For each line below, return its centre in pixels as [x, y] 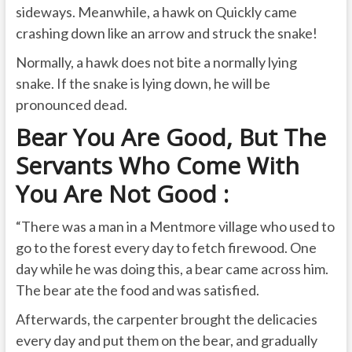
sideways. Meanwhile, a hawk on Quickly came [156, 11]
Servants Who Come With [157, 165]
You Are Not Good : [122, 193]
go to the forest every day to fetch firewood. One [166, 247]
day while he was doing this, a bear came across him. [172, 268]
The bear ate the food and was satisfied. [137, 290]
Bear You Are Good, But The [170, 137]
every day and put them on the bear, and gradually [166, 340]
